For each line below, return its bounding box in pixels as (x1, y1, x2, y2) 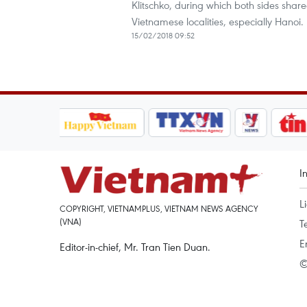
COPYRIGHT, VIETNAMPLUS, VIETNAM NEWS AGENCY (60, 203, 258, 214)
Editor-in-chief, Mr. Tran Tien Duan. (60, 240, 210, 254)
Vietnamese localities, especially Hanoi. (132, 14, 304, 28)
